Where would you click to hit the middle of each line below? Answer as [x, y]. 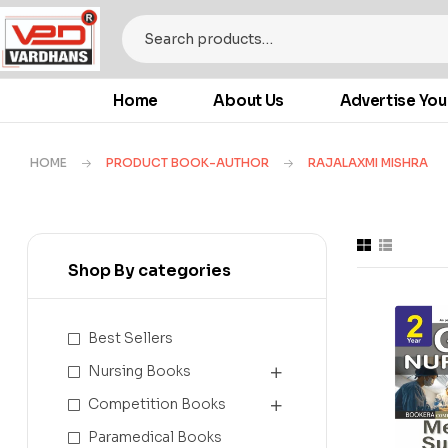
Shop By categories [149, 271]
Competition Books [157, 404]
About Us [249, 101]
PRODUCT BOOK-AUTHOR [187, 163]
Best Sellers [130, 338]
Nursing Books [139, 371]
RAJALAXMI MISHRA [368, 163]
